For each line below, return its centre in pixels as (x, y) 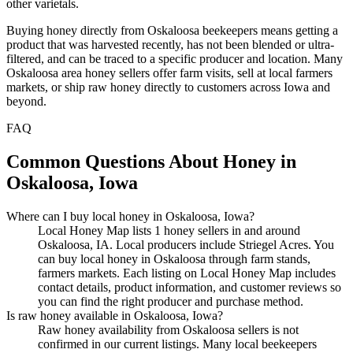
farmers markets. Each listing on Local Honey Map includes (187, 273)
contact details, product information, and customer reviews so (190, 287)
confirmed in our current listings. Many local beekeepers (177, 344)
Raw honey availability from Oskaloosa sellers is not (168, 329)
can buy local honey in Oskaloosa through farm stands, (174, 258)
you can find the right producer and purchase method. (171, 301)
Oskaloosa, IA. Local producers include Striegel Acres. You (186, 244)
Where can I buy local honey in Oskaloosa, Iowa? (130, 216)
